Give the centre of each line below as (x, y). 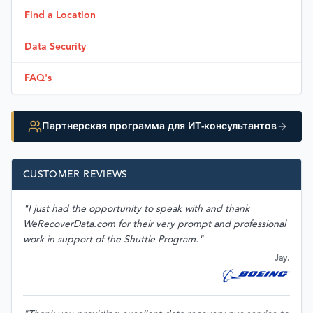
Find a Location (60, 15)
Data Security (55, 47)
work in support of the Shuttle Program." (113, 240)
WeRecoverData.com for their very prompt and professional (154, 224)
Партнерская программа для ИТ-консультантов (159, 126)
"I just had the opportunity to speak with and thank (136, 209)
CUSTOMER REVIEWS (75, 175)
